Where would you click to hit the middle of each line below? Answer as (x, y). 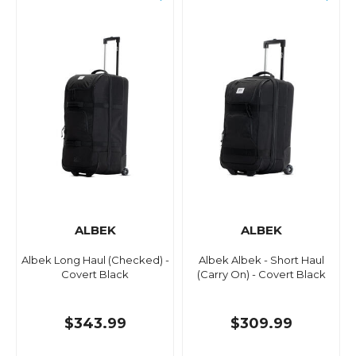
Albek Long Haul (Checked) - (95, 260)
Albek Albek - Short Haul (261, 260)
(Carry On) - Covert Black (261, 275)
